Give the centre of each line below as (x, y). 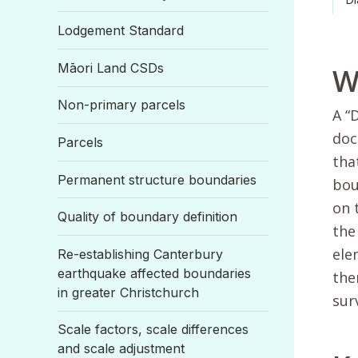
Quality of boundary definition (147, 217)
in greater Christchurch (128, 292)
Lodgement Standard (121, 31)
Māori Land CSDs (111, 68)
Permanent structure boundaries (157, 179)
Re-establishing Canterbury (140, 254)
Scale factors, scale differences (153, 330)
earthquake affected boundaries (154, 273)
